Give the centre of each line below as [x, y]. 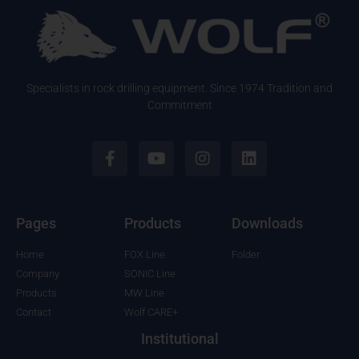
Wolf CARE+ [151, 313]
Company [38, 274]
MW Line [144, 293]
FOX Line [144, 255]
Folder [246, 255]
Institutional [179, 339]
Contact [34, 313]
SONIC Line [149, 274]
